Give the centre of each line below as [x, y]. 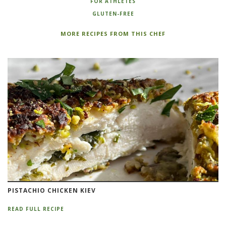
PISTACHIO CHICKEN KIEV [52, 190]
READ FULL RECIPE [36, 209]
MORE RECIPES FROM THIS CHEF [113, 34]
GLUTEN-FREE [113, 14]
